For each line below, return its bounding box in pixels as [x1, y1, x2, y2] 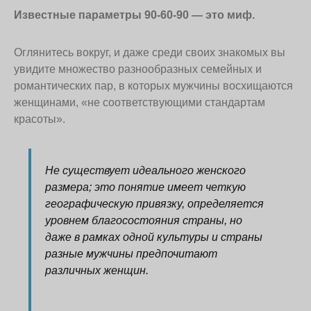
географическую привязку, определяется [45, 198, 264, 210]
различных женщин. [45, 264, 149, 277]
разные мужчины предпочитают [45, 248, 218, 260]
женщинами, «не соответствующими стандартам [14, 96, 265, 109]
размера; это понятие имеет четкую [45, 181, 246, 194]
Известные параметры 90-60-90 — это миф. [14, 9, 255, 22]
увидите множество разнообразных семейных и [14, 63, 262, 76]
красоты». [14, 113, 65, 126]
